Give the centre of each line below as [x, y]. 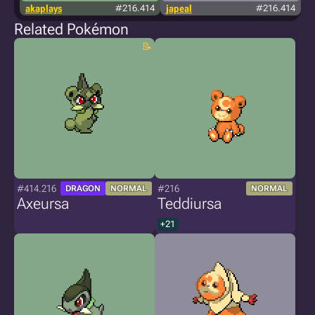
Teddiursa [189, 204]
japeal [179, 8]
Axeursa [43, 204]
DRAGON [83, 188]
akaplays [44, 8]
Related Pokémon [71, 29]
